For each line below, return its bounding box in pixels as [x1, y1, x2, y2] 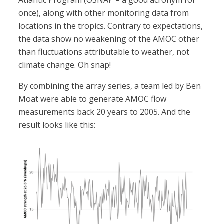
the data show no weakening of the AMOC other [18, 33, 200, 45]
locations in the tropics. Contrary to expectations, [18, 20, 203, 32]
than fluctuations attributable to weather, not [18, 46, 190, 58]
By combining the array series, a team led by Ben [18, 80, 201, 92]
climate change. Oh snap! [18, 59, 111, 71]
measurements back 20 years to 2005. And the [18, 106, 191, 118]
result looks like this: [18, 119, 96, 131]
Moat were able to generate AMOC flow [18, 93, 167, 105]
